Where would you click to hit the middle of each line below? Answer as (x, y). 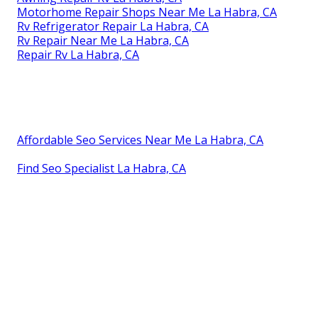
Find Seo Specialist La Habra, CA (102, 169)
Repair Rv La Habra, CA (78, 55)
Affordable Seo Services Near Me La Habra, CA (140, 140)
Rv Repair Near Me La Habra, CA (103, 41)
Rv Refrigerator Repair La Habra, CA (113, 27)
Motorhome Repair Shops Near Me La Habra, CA (147, 12)
